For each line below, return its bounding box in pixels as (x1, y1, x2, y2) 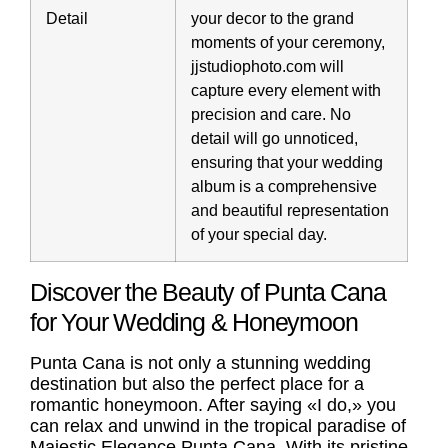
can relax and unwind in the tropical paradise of (30, 416, 406, 437)
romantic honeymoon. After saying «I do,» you (30, 395, 396, 416)
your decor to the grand (191, 9, 354, 28)
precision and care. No (191, 105, 351, 124)
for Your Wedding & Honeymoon (30, 308, 358, 337)
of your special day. (191, 225, 327, 244)
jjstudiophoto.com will (191, 57, 344, 76)
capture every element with (191, 81, 381, 100)
